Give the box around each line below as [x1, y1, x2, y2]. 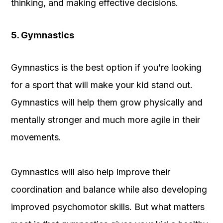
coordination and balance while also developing [11, 184, 207, 195]
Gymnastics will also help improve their [11, 166, 170, 177]
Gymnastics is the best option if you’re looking [11, 62, 202, 73]
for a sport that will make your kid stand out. [11, 79, 193, 90]
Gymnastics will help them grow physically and [11, 97, 203, 108]
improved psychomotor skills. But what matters [11, 201, 205, 212]
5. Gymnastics [11, 29, 74, 40]
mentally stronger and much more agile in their [11, 114, 200, 125]
